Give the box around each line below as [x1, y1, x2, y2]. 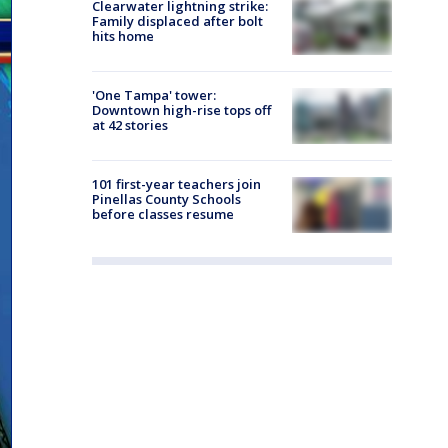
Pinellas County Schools [92, 190, 241, 208]
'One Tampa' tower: [92, 85, 216, 104]
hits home [92, 26, 154, 45]
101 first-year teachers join [92, 175, 261, 193]
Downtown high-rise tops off [92, 100, 271, 119]
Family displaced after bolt [92, 11, 263, 30]
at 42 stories [92, 115, 168, 134]
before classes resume [92, 205, 234, 223]
